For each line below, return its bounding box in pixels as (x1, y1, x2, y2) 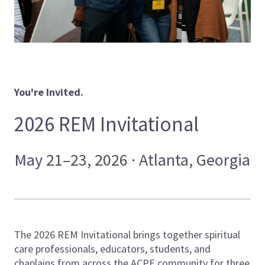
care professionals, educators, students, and (14, 242, 211, 256)
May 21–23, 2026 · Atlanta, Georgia (14, 149, 250, 171)
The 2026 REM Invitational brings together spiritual (14, 228, 240, 242)
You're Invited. (14, 85, 83, 99)
